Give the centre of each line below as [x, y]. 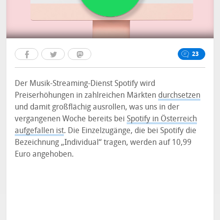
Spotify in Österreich [162, 119]
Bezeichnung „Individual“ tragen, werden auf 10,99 [103, 142]
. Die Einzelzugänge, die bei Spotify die [130, 130]
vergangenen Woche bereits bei [71, 119]
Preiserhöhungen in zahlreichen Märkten [87, 95]
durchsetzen [179, 95]
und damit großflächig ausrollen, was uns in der [97, 107]
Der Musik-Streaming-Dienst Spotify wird [85, 83]
